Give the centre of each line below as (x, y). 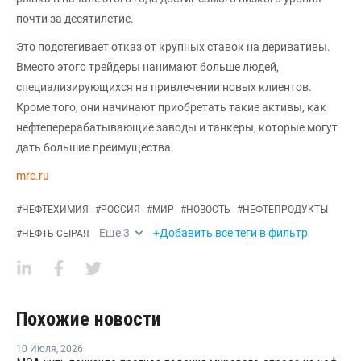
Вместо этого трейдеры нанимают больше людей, (147, 66)
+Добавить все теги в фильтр (230, 232)
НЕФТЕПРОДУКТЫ (285, 209)
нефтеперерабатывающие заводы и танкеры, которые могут (177, 127)
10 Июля (36, 349)
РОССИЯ (120, 209)
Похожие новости (89, 319)
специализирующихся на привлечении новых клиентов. (164, 87)
